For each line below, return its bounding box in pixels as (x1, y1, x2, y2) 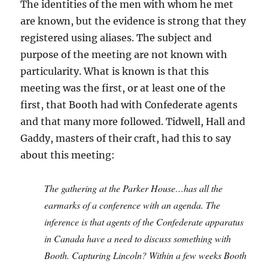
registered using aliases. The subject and (20, 32, 212, 44)
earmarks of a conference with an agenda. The (44, 199, 221, 211)
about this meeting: (20, 149, 115, 161)
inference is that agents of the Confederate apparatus (44, 215, 244, 228)
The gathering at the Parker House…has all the (44, 182, 223, 194)
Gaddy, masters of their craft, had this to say (20, 132, 232, 144)
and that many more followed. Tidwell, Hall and (20, 115, 246, 127)
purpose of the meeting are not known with (20, 48, 228, 60)
